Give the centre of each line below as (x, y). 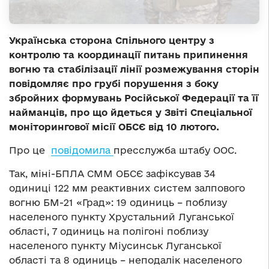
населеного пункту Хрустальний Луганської (122, 216)
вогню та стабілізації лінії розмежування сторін (134, 69)
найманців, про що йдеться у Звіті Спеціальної (131, 112)
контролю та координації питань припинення (128, 54)
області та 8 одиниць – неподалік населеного (125, 260)
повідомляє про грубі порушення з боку (114, 83)
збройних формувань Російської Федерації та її (134, 98)
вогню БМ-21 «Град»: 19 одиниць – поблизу (118, 202)
